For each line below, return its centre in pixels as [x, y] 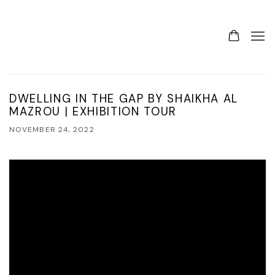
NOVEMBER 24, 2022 [52, 130]
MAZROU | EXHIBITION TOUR [93, 112]
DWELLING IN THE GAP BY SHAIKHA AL [124, 99]
